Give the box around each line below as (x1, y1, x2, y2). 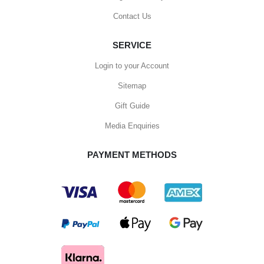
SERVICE (113, 40, 151, 51)
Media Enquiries (104, 121, 160, 130)
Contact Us (113, 12, 151, 21)
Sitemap (118, 81, 146, 90)
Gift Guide (114, 101, 150, 110)
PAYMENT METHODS (87, 149, 177, 160)
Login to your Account (95, 61, 169, 70)
